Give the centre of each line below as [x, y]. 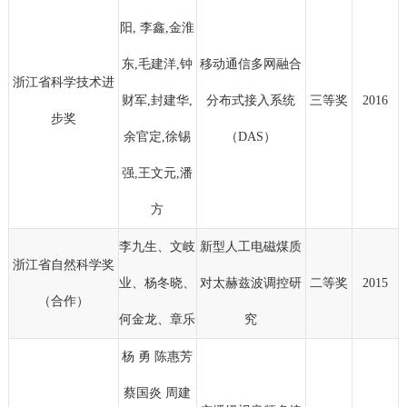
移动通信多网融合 [251, 65]
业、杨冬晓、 [158, 283]
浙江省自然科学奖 [63, 265]
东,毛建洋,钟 [158, 65]
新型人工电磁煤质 [251, 247]
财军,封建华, [158, 101]
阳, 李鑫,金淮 [158, 28]
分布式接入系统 [251, 101]
